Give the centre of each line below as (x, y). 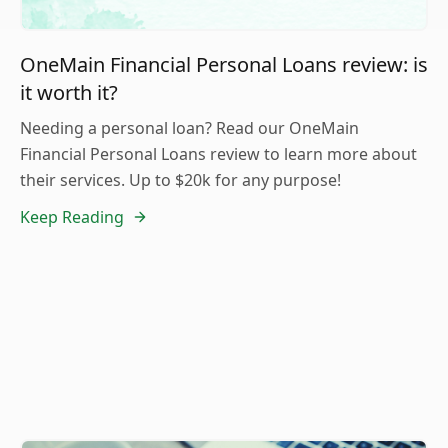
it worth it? (69, 93)
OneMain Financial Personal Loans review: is (224, 65)
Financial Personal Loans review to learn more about (218, 154)
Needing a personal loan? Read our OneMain (189, 128)
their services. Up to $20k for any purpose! (180, 180)
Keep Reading (72, 217)
